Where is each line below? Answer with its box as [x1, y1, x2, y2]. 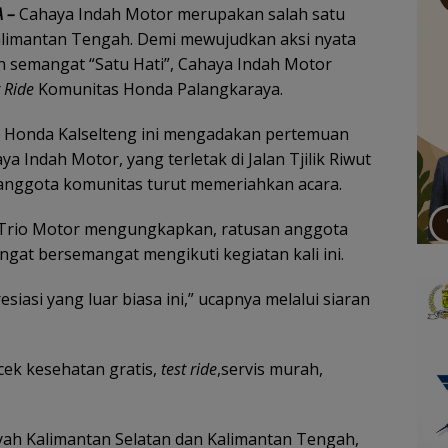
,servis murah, [217, 358, 323, 381]
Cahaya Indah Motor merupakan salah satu [15, 3, 345, 26]
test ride [161, 358, 217, 381]
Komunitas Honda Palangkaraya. [34, 78, 283, 101]
